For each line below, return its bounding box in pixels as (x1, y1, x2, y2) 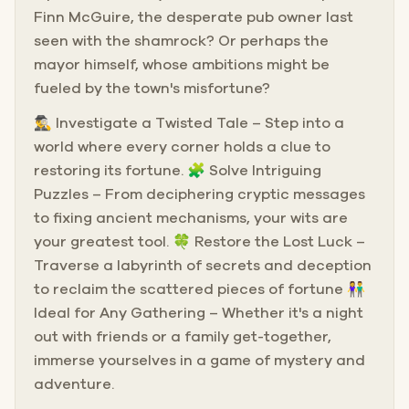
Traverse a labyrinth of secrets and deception (34, 257, 372, 273)
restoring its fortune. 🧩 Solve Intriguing (34, 163, 321, 178)
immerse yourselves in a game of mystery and (34, 352, 365, 368)
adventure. (34, 376, 114, 392)
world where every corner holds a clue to (34, 139, 330, 154)
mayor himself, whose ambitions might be (34, 57, 330, 72)
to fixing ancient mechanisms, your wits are (34, 210, 348, 225)
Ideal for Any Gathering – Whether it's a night (34, 305, 363, 320)
